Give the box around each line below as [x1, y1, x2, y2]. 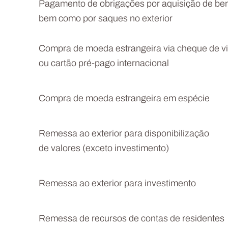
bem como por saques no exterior [39, 14, 173, 24]
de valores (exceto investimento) [39, 144, 169, 154]
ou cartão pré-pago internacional [39, 59, 169, 69]
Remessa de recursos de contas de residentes [39, 214, 224, 224]
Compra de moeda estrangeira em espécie [39, 94, 210, 104]
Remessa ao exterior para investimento [39, 179, 196, 189]
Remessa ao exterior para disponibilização [39, 129, 209, 139]
